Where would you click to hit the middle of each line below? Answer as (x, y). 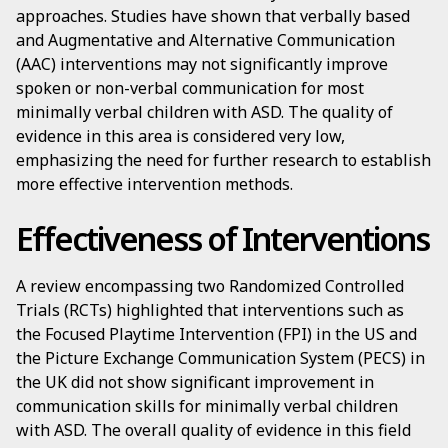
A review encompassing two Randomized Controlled (210, 286)
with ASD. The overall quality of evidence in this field (213, 430)
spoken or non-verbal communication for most (190, 88)
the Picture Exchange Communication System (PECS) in (220, 358)
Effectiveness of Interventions (222, 238)
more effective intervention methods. (154, 184)
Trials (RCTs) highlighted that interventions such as (210, 310)
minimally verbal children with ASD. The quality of (204, 112)
